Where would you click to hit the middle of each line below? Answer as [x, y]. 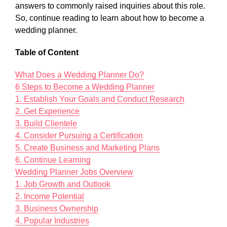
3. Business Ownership [57, 209]
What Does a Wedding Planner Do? [80, 75]
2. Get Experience [47, 111]
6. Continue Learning [53, 160]
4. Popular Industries [52, 221]
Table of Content [47, 52]
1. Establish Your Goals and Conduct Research [100, 99]
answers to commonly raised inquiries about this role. [110, 6]
